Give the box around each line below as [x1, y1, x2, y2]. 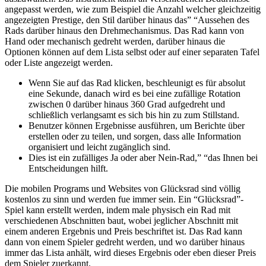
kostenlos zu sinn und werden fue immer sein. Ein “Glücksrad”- [5, 194, 243, 205]
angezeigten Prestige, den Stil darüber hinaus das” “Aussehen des [5, 15, 249, 26]
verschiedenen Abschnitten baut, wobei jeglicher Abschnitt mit [5, 216, 238, 226]
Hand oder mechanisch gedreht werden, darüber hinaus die [5, 36, 225, 47]
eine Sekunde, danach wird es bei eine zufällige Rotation [28, 88, 240, 99]
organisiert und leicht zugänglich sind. [28, 142, 170, 153]
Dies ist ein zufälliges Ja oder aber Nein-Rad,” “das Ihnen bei [28, 153, 258, 163]
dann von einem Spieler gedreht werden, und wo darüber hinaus [5, 237, 245, 248]
